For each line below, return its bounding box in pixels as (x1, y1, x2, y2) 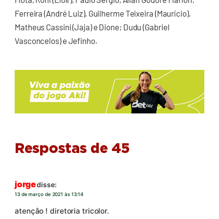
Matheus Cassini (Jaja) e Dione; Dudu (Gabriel (15, 22, 170, 32)
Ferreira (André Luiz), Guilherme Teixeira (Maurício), (15, 8, 191, 19)
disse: (37, 180, 57, 189)
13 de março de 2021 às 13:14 (15, 191, 84, 197)
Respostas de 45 (15, 142, 130, 156)
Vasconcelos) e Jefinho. (15, 36, 98, 46)
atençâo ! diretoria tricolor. (15, 206, 109, 216)
